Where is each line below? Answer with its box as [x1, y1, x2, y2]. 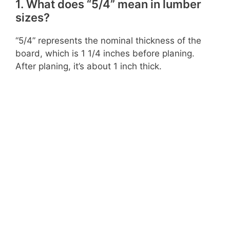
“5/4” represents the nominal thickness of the [15, 35, 201, 46]
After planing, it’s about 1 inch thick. [15, 61, 162, 72]
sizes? [15, 11, 50, 25]
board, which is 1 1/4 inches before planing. [15, 48, 195, 59]
